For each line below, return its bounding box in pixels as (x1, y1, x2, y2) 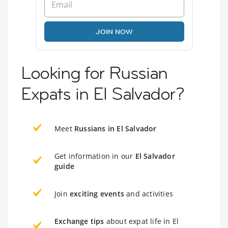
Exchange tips (54, 216, 104, 226)
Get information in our (54, 151, 135, 161)
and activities (124, 188, 173, 198)
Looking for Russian (21, 61, 167, 84)
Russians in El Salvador (74, 123, 157, 133)
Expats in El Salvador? (21, 82, 184, 105)
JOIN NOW (95, 26, 133, 36)
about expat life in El (104, 216, 179, 226)
